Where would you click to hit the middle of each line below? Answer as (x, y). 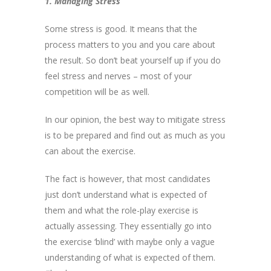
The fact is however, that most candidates (128, 178)
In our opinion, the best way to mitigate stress (135, 119)
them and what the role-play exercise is (122, 210)
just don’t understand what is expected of (126, 194)
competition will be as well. (97, 91)
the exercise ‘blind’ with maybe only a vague (130, 241)
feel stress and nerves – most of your (118, 76)
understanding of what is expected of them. (130, 257)
